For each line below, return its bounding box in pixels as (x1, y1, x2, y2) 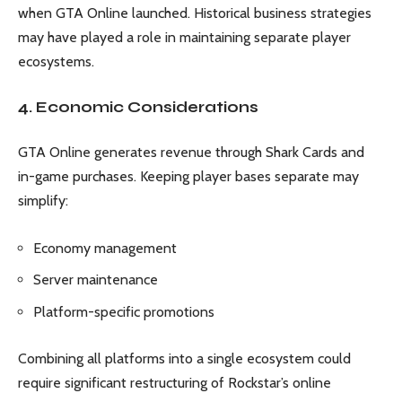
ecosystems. (18, 53, 94, 71)
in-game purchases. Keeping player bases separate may (18, 168, 359, 186)
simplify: (18, 192, 68, 210)
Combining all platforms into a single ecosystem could (18, 350, 351, 368)
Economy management (33, 239, 177, 257)
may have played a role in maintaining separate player (18, 29, 351, 47)
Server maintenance (33, 271, 158, 289)
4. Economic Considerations (18, 97, 258, 117)
